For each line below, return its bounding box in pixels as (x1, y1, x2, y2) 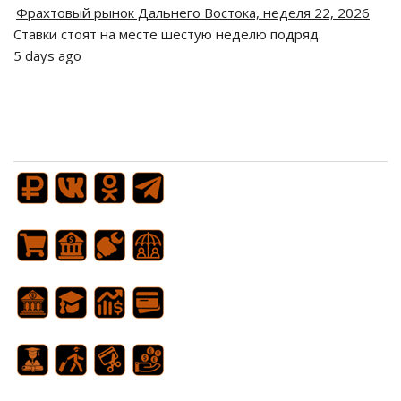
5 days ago (13, 47, 81, 64)
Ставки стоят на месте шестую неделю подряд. (13, 25, 321, 43)
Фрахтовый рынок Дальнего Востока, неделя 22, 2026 (16, 4, 370, 21)
